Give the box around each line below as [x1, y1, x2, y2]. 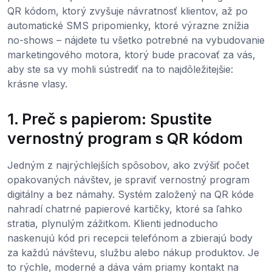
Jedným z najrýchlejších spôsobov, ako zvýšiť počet [7, 158, 249, 171]
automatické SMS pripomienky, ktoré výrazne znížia [7, 19, 249, 32]
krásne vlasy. [7, 77, 67, 90]
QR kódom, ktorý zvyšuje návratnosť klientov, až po [7, 4, 248, 17]
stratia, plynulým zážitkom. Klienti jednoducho [7, 217, 218, 229]
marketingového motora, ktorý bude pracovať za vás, [7, 48, 256, 61]
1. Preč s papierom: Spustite [7, 109, 212, 128]
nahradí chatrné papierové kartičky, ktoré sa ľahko [7, 202, 242, 215]
